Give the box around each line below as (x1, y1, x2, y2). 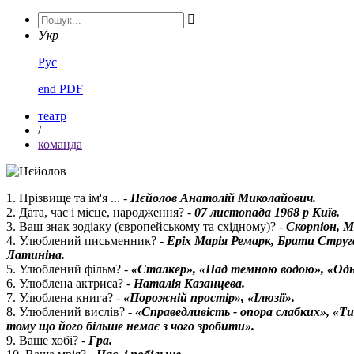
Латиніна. (6, 248, 65, 262)
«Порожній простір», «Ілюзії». (123, 291, 295, 305)
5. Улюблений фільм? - (6, 262, 131, 277)
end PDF (38, 82, 83, 96)
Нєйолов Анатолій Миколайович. (130, 191, 316, 205)
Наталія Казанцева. (130, 277, 245, 291)
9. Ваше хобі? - (6, 333, 85, 348)
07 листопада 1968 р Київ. (194, 205, 340, 220)
